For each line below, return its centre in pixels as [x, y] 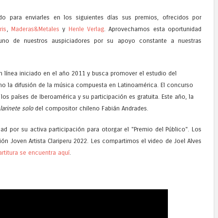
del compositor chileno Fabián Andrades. [91, 109]
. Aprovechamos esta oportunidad [153, 29]
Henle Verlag [86, 29]
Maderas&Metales [35, 29]
